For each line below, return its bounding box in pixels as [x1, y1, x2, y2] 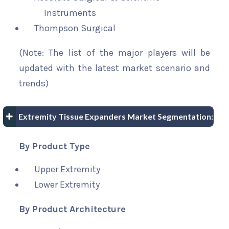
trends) [19, 78, 49, 89]
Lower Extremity [34, 179, 100, 191]
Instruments [44, 7, 97, 19]
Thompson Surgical [34, 22, 116, 34]
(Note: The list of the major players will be [19, 47, 210, 59]
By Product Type [19, 141, 90, 152]
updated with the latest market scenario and [19, 62, 210, 74]
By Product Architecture [19, 203, 126, 215]
